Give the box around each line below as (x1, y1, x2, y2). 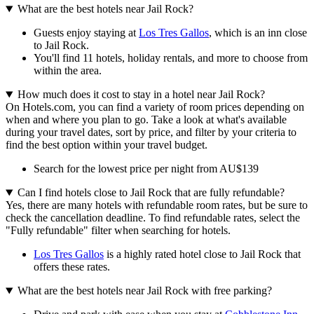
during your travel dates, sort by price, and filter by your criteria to (6, 126, 296, 139)
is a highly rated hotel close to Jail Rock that (104, 248, 301, 261)
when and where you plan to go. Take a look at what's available (6, 114, 287, 126)
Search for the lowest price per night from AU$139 (34, 163, 259, 175)
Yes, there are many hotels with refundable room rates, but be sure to (6, 199, 308, 212)
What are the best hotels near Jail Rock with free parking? (17, 285, 272, 297)
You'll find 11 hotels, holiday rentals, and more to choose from (34, 52, 308, 64)
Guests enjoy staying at (34, 27, 139, 39)
